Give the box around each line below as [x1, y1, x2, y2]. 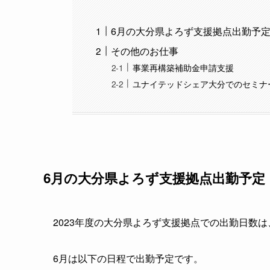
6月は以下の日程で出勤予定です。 [53, 251, 203, 266]
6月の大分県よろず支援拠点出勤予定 [43, 168, 265, 187]
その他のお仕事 [111, 43, 179, 58]
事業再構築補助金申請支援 [133, 61, 234, 74]
